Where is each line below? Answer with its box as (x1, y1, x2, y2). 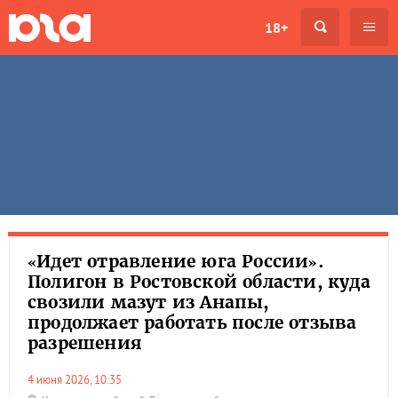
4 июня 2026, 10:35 (34, 372, 122, 387)
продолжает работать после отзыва (28, 312, 357, 333)
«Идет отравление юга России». (28, 251, 324, 272)
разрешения (28, 332, 142, 354)
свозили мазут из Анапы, (28, 291, 269, 313)
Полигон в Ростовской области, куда (28, 271, 370, 292)
